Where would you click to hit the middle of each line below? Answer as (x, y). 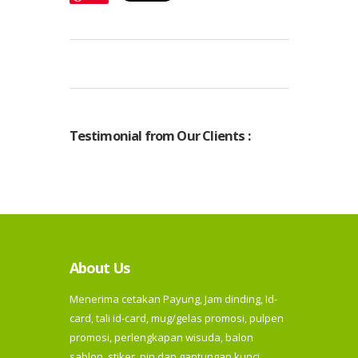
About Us (99, 268)
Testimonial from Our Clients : (159, 135)
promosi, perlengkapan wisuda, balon (161, 338)
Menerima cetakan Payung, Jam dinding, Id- (173, 299)
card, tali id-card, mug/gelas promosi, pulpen (176, 318)
